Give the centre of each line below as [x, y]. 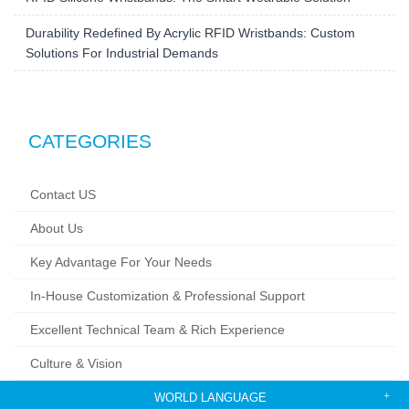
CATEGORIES [90, 150]
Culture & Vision [76, 372]
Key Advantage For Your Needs [121, 271]
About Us [57, 237]
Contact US [63, 204]
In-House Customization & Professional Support [168, 305]
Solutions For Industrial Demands [122, 62]
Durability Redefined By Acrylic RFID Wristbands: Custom [190, 42]
